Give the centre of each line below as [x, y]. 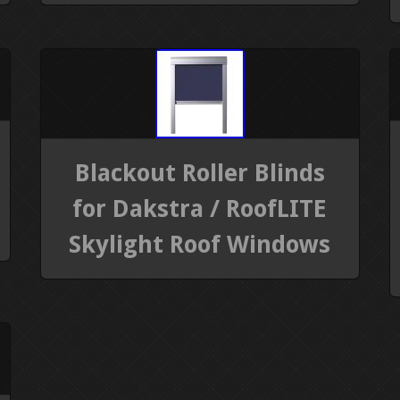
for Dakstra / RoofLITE [200, 208]
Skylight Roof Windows [200, 244]
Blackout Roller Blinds [200, 172]
